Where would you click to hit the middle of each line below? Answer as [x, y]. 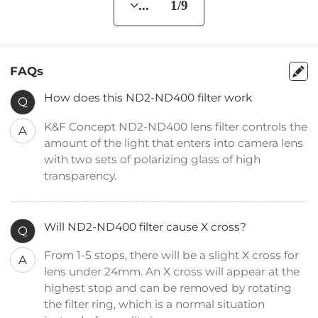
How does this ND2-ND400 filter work [148, 97]
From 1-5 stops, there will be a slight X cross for [172, 256]
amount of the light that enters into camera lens [174, 143]
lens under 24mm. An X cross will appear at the [172, 272]
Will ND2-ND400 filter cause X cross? [146, 226]
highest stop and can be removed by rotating [168, 288]
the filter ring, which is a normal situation [155, 305]
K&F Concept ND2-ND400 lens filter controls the [176, 126]
